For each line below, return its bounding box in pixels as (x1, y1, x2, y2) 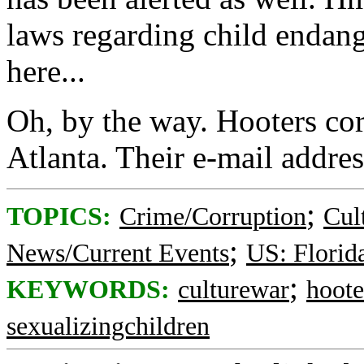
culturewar (178, 275, 289, 304)
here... (6, 54, 85, 89)
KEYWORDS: (6, 275, 170, 304)
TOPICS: (6, 202, 111, 231)
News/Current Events (6, 239, 229, 267)
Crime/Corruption (119, 202, 306, 231)
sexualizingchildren (6, 312, 210, 340)
